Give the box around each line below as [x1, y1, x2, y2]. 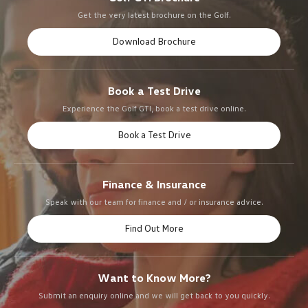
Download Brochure [112, 35, 196, 47]
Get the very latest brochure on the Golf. [77, 10, 231, 20]
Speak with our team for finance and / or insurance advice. [45, 197, 263, 207]
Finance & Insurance [102, 177, 206, 191]
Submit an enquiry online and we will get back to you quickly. [38, 290, 270, 300]
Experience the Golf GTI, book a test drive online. [62, 103, 246, 113]
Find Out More [124, 222, 184, 234]
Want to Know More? [97, 271, 211, 285]
